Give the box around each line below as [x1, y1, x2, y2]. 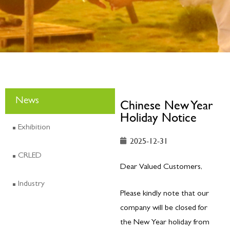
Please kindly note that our [120, 190, 209, 198]
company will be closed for [120, 204, 207, 213]
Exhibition [18, 124, 50, 132]
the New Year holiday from [120, 219, 209, 227]
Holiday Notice [120, 108, 197, 126]
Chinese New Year [120, 96, 213, 113]
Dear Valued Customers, [120, 163, 202, 171]
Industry [18, 180, 45, 188]
